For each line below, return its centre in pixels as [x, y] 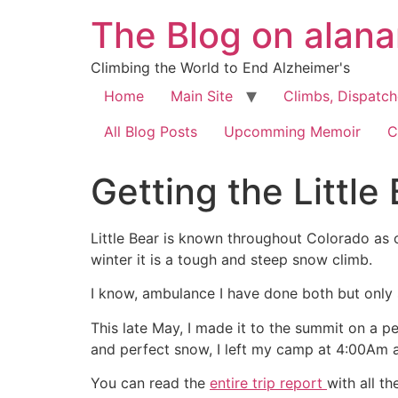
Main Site [202, 96]
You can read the [150, 383]
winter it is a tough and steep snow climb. [231, 259]
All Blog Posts [151, 131]
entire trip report [268, 383]
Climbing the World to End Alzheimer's [220, 68]
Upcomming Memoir [292, 131]
